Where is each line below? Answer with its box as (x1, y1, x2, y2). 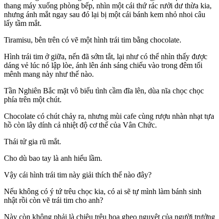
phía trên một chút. (4, 95, 62, 104)
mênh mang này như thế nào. (4, 69, 94, 78)
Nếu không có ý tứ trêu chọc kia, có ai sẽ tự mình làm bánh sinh (4, 187, 201, 196)
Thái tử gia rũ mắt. (4, 137, 61, 146)
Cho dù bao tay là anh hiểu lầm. (4, 153, 102, 162)
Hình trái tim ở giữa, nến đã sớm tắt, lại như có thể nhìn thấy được (4, 52, 207, 61)
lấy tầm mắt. (4, 19, 42, 27)
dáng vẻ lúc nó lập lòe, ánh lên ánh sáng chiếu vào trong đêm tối (4, 61, 202, 69)
